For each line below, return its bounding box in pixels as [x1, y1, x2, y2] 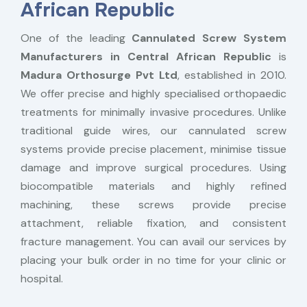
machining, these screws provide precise [21, 197, 286, 212]
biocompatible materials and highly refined [21, 179, 286, 193]
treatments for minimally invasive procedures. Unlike [21, 105, 286, 119]
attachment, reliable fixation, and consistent [21, 216, 286, 230]
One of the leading [21, 31, 132, 45]
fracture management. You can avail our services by [21, 234, 286, 249]
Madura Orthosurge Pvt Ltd [21, 68, 177, 82]
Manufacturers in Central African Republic [21, 49, 271, 64]
